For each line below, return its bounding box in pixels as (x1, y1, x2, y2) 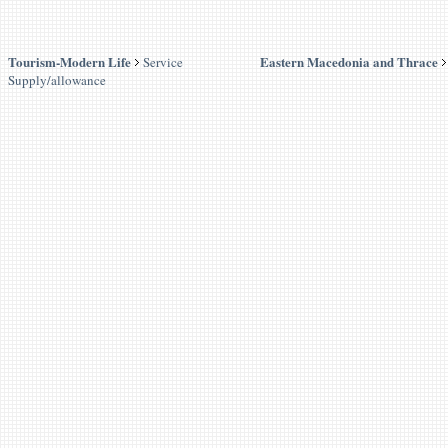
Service (143, 53, 183, 71)
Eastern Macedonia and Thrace (260, 52, 438, 71)
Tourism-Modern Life (8, 52, 131, 71)
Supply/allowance (8, 71, 106, 89)
